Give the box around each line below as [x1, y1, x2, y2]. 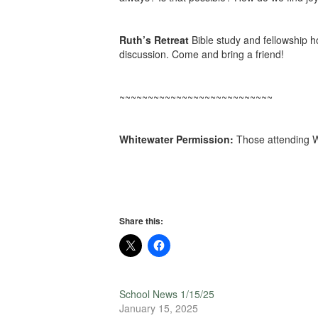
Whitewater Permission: [119, 132, 234, 146]
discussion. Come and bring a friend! [119, 47, 284, 61]
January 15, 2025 [119, 301, 198, 315]
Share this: [119, 214, 163, 227]
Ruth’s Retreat [119, 33, 189, 47]
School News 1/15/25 [119, 287, 214, 301]
